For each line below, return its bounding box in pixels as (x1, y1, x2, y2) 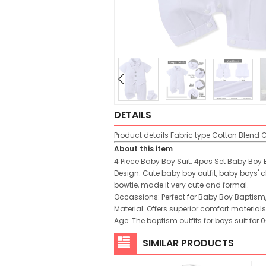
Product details (114, 129, 170, 140)
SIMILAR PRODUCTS (142, 236, 234, 250)
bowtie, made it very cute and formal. (114, 179, 249, 190)
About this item (114, 143, 173, 154)
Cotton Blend (212, 129, 259, 140)
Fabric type (170, 129, 210, 140)
